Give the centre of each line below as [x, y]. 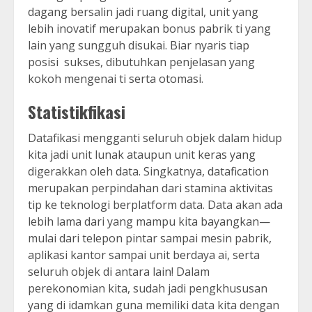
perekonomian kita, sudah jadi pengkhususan [148, 289]
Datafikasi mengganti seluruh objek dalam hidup [155, 138]
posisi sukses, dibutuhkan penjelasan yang [141, 62]
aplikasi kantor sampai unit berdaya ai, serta [144, 255]
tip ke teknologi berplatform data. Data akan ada [155, 205]
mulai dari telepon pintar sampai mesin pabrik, [150, 239]
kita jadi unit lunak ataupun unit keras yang [142, 155]
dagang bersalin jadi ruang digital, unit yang [143, 12]
